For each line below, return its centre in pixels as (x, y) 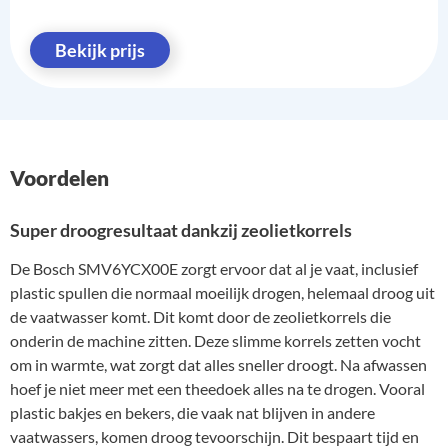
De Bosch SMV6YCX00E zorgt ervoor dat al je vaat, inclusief (214, 269)
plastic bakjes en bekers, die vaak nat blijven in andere (192, 413)
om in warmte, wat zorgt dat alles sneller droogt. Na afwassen (218, 365)
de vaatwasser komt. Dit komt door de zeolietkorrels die (200, 317)
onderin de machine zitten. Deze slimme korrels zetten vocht (215, 341)
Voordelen (59, 177)
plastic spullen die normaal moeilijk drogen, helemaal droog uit (222, 293)
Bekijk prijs (100, 50)
